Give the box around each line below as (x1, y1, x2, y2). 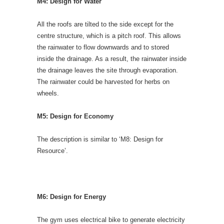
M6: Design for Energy (37, 192, 106, 200)
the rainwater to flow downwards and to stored (37, 43, 169, 51)
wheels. (37, 89, 59, 97)
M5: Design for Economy (37, 112, 113, 120)
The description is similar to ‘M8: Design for (37, 135, 163, 143)
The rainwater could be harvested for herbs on (37, 77, 169, 85)
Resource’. (37, 146, 68, 154)
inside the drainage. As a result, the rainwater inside (37, 54, 186, 62)
